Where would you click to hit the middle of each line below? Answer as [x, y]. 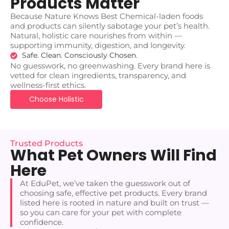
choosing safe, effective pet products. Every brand [113, 193]
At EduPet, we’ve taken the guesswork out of [105, 184]
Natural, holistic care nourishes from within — [96, 36]
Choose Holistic [56, 99]
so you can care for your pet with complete [101, 213]
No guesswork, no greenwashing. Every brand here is [110, 66]
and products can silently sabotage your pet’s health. [110, 26]
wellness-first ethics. [48, 85]
